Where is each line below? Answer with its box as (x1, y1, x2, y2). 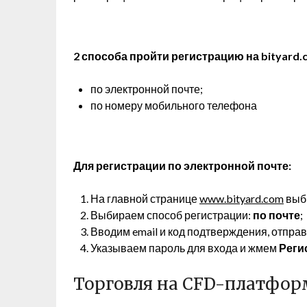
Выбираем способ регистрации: (90, 208, 253, 221)
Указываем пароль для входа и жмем (90, 241, 279, 254)
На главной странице (90, 192, 199, 205)
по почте (253, 208, 300, 221)
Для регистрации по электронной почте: (73, 159, 291, 172)
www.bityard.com (199, 192, 284, 205)
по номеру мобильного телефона (90, 99, 257, 112)
